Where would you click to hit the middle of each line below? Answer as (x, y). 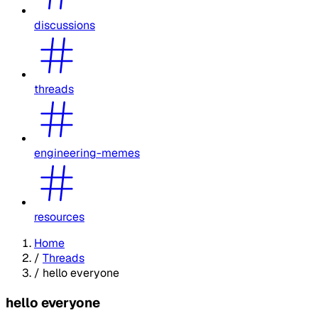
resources (59, 216)
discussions (65, 25)
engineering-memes (87, 153)
